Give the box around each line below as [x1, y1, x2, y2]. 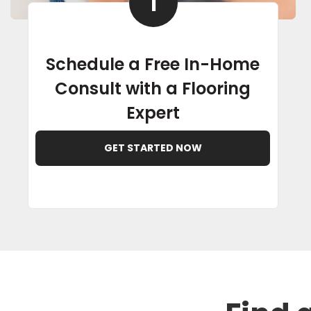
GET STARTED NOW [103, 140, 202, 155]
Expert [126, 101, 180, 124]
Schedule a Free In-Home [46, 52, 260, 76]
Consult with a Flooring [55, 76, 251, 100]
